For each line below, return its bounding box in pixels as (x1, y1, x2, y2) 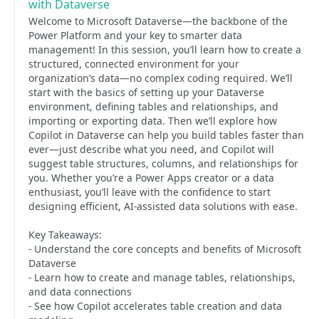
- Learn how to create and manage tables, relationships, (28, 271, 296, 284)
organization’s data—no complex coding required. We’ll (28, 71, 293, 85)
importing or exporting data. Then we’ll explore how (28, 114, 277, 127)
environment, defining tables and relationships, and (28, 100, 278, 113)
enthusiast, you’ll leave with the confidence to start (28, 185, 271, 199)
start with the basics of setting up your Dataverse (28, 85, 264, 99)
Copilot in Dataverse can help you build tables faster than (28, 128, 304, 142)
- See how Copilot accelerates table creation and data (28, 299, 282, 313)
